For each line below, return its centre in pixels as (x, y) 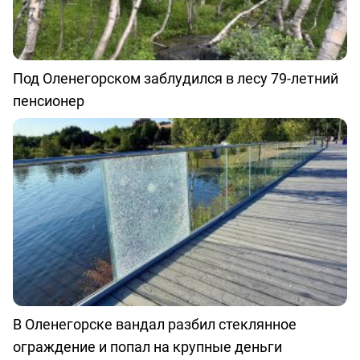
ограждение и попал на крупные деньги (147, 347)
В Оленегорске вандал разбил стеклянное (155, 324)
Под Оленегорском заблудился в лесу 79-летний (176, 78)
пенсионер (49, 101)
